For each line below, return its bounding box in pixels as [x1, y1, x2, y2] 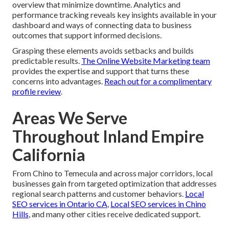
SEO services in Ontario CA [12, 199, 107, 209]
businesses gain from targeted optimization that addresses [12, 178, 217, 189]
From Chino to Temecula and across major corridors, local [12, 168, 213, 178]
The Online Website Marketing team [81, 56, 210, 66]
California [12, 145, 85, 165]
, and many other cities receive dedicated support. [29, 209, 200, 219]
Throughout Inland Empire [12, 126, 204, 147]
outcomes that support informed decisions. [12, 30, 162, 40]
